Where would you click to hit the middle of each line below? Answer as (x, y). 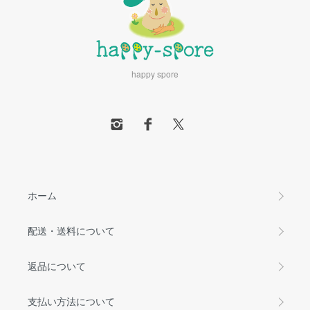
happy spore (155, 74)
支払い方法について (71, 301)
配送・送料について (71, 231)
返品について (57, 266)
